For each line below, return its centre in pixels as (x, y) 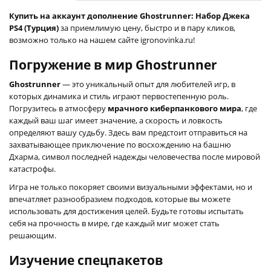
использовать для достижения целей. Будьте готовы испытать (126, 211)
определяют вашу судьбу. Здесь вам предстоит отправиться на (128, 132)
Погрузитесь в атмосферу (58, 108)
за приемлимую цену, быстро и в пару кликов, (147, 28)
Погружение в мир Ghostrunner (113, 64)
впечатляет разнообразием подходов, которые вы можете (120, 199)
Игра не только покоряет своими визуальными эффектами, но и (131, 187)
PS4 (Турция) (34, 28)
